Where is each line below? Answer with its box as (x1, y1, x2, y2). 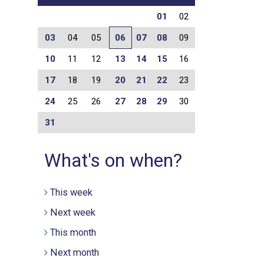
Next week (50, 207, 96, 219)
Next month (50, 247, 100, 259)
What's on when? (44, 149, 183, 172)
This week (50, 187, 93, 199)
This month (50, 227, 97, 239)
